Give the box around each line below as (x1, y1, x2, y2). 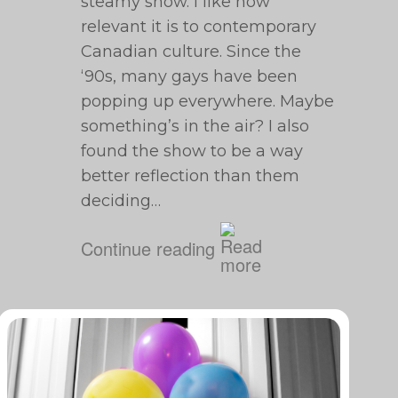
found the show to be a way (81, 141, 304, 161)
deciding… (81, 191, 162, 211)
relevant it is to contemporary (81, 17, 317, 36)
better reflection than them (81, 166, 300, 186)
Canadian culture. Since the (81, 42, 302, 61)
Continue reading (81, 235, 216, 261)
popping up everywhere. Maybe (81, 92, 335, 111)
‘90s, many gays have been (81, 67, 298, 86)
